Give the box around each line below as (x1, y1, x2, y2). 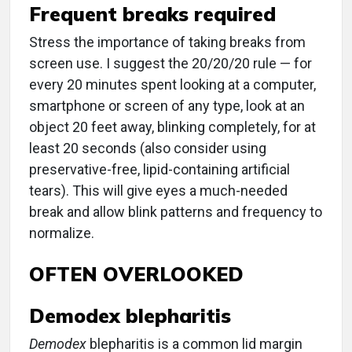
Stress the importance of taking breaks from (29, 34, 306, 51)
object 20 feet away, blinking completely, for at (29, 119, 316, 136)
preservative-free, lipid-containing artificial (29, 161, 290, 178)
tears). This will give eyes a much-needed (29, 182, 288, 200)
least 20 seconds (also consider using (29, 140, 266, 157)
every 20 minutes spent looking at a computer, (29, 76, 316, 93)
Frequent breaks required (29, 2, 276, 27)
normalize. (29, 225, 94, 242)
